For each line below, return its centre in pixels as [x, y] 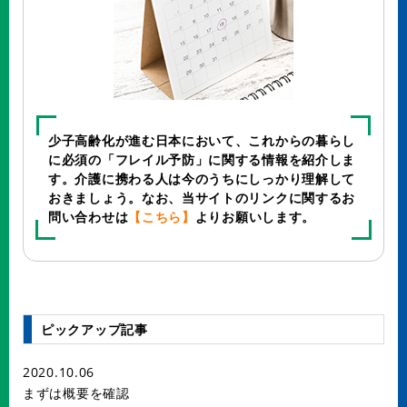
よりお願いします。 [255, 217]
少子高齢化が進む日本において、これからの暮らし [202, 140]
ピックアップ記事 [94, 329]
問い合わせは [89, 217]
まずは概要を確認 [76, 393]
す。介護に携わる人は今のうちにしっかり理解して [202, 179]
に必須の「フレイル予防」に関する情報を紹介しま [202, 159]
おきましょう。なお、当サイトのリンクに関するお [202, 198]
